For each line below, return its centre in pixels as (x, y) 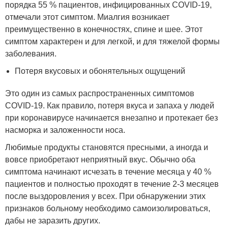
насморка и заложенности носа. (65, 130)
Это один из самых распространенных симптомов (100, 94)
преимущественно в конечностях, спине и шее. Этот (104, 30)
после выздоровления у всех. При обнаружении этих (105, 196)
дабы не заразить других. (53, 221)
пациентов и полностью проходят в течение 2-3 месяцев (112, 184)
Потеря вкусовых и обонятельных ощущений (100, 71)
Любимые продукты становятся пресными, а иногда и (107, 148)
